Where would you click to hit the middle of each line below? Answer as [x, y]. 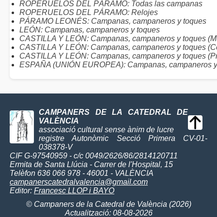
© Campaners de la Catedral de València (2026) [108, 204]
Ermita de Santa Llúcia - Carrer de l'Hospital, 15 [91, 164]
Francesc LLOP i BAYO [74, 191]
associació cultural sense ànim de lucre [106, 130]
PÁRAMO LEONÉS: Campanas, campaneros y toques [113, 21]
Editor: [22, 191]
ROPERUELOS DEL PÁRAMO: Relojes [89, 12]
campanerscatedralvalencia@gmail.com [79, 182]
